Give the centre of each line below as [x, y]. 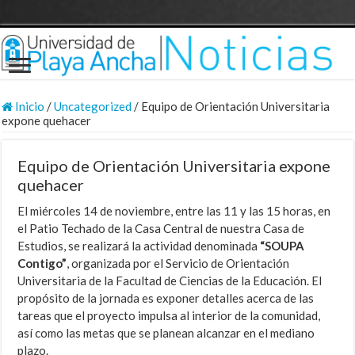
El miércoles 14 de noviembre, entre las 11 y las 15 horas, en [174, 211]
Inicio [29, 107]
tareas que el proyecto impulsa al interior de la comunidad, [169, 316]
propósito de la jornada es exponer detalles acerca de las [166, 298]
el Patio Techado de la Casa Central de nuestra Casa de [161, 229]
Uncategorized [93, 107]
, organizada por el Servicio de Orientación [178, 263]
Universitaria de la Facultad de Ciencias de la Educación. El [170, 281]
